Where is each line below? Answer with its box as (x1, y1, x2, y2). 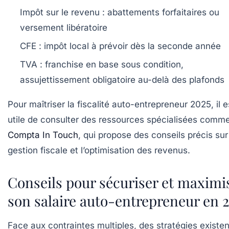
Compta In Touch (8, 129, 78, 140)
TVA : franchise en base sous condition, (20, 59, 184, 70)
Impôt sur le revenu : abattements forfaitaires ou (20, 7, 219, 17)
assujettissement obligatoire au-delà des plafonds (20, 74, 224, 85)
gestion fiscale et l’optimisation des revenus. (8, 145, 190, 155)
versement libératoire (20, 22, 107, 33)
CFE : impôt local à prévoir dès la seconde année (20, 40, 221, 51)
